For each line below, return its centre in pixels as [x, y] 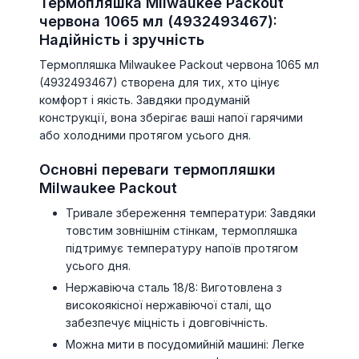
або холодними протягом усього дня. [145, 135]
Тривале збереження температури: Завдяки [191, 213]
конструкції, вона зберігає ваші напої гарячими [171, 117]
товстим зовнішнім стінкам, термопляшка [182, 230]
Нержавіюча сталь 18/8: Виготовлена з [174, 287]
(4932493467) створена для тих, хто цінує [159, 82]
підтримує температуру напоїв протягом [182, 248]
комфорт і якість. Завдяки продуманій [145, 100]
